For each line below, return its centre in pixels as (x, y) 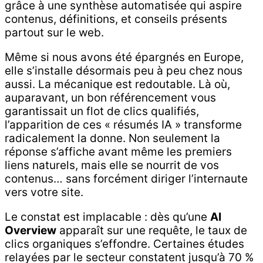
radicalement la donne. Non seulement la (112, 138)
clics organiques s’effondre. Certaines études (124, 244)
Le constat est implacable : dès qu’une (107, 217)
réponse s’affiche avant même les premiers (118, 151)
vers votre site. (44, 192)
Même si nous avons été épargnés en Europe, (124, 57)
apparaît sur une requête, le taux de (152, 230)
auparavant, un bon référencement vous (110, 97)
